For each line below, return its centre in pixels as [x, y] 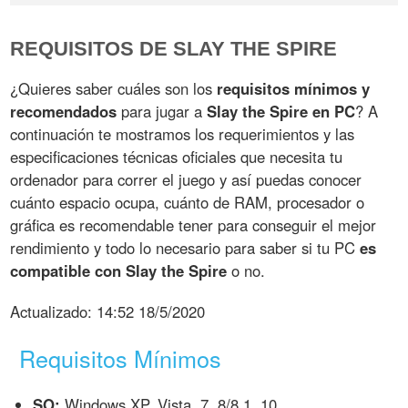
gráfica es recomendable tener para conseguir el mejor [194, 224]
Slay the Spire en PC [281, 111]
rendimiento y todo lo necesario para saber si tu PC [185, 247]
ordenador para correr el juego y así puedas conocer [186, 179]
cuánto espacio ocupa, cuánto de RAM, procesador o [188, 202]
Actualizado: [54, 311]
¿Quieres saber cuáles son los [114, 88]
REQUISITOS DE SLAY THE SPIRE [174, 48]
